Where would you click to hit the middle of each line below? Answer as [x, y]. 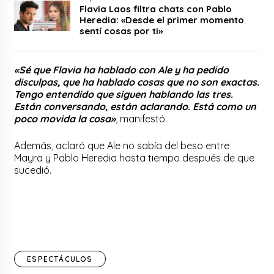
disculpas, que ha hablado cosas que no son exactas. [137, 82]
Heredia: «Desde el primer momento [162, 20]
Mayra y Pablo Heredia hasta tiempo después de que [135, 157]
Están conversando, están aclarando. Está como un [135, 106]
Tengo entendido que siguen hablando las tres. [124, 94]
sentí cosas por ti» [123, 31]
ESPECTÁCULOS [60, 259]
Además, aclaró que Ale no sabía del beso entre [122, 145]
